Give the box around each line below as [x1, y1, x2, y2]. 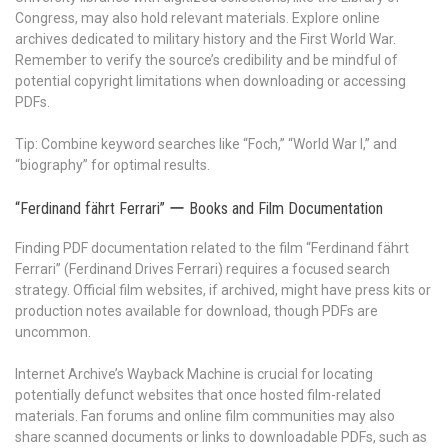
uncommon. [15, 323, 91, 340]
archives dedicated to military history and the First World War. [15, 31, 396, 48]
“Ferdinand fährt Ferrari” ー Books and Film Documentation [15, 199, 383, 219]
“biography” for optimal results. [15, 157, 210, 174]
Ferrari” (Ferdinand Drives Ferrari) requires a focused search [15, 260, 390, 277]
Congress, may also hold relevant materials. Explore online [15, 10, 380, 27]
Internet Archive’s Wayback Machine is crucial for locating [15, 365, 373, 382]
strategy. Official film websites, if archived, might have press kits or [15, 281, 431, 298]
